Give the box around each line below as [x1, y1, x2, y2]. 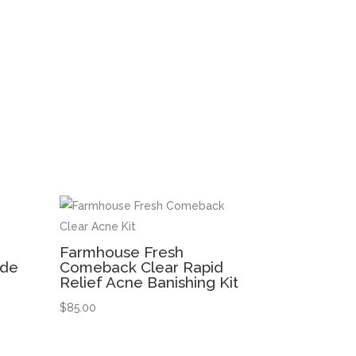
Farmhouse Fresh [60, 242, 184, 261]
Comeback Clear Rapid [60, 257, 224, 276]
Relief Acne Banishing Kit [60, 273, 239, 291]
